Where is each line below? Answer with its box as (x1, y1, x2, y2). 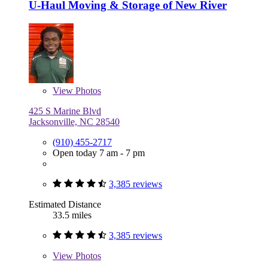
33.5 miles (53, 210, 92, 221)
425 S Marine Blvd (29, 106, 101, 117)
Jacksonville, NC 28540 (29, 117, 120, 127)
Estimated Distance (29, 199, 101, 210)
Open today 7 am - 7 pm (53, 148, 145, 159)
